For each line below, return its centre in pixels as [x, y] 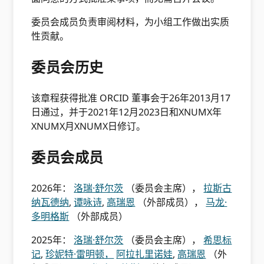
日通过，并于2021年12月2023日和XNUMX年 [127, 112]
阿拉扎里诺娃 [145, 254]
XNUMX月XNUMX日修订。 [89, 126]
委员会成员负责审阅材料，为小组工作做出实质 [131, 22]
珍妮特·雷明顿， [80, 254]
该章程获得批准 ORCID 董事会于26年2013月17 [131, 98]
